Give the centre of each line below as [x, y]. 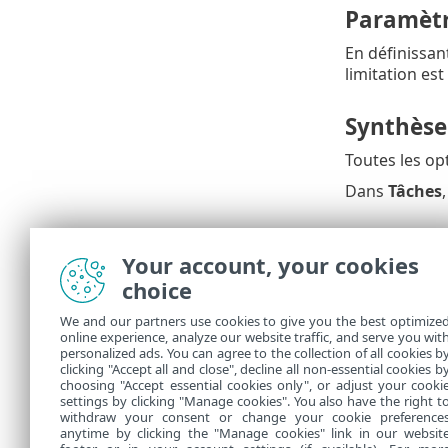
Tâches [414, 191]
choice [157, 290]
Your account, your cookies [270, 265]
